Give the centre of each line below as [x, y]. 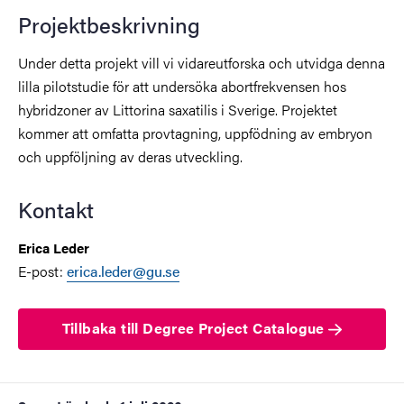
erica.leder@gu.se [123, 271]
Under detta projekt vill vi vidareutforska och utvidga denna [202, 62]
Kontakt [56, 209]
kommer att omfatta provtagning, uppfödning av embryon [195, 133]
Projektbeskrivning [109, 24]
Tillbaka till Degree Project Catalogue [195, 327]
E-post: [42, 271]
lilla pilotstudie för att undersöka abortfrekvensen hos [182, 86]
